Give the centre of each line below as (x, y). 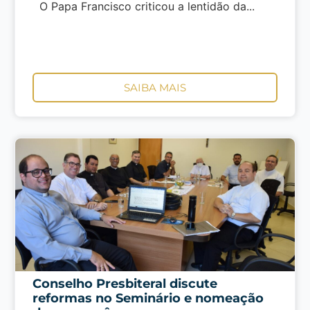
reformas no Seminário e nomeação (148, 298)
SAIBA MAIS (155, 87)
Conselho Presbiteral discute (125, 283)
